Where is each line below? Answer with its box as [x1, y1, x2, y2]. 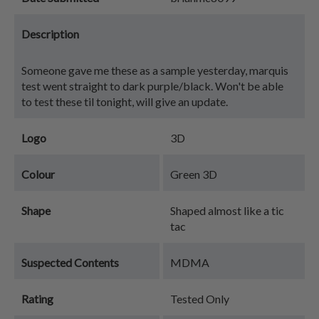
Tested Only [170, 292, 229, 305]
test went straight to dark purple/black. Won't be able [21, 79, 283, 93]
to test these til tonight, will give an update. [21, 95, 228, 108]
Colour [21, 167, 55, 181]
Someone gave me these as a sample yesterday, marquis [21, 63, 288, 77]
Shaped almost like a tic [170, 204, 284, 217]
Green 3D [170, 167, 217, 181]
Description [21, 27, 79, 41]
